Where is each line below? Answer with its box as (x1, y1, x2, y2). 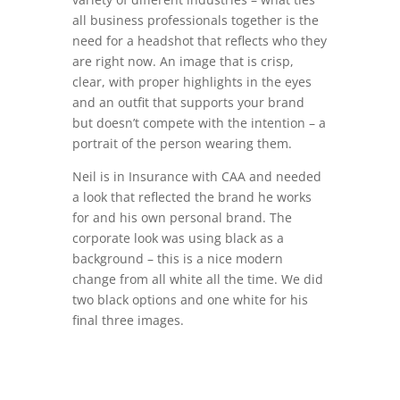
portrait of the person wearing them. (71, 135, 292, 152)
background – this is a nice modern (71, 250, 283, 267)
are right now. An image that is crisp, (71, 53, 294, 70)
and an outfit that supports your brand (71, 94, 304, 111)
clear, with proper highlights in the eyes (71, 73, 312, 90)
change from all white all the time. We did (71, 271, 323, 287)
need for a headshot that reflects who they (71, 32, 327, 49)
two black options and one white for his (71, 291, 308, 308)
